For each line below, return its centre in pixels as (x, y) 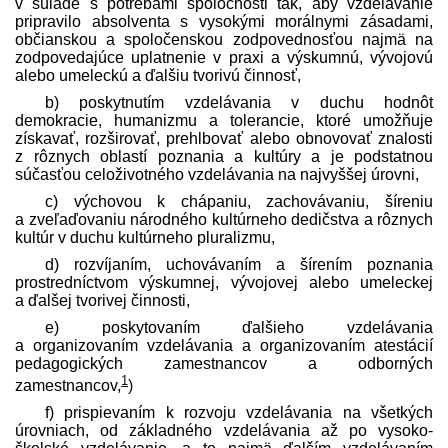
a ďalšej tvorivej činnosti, (102, 300)
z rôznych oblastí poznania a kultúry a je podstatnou (224, 156)
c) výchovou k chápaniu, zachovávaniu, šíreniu (239, 201)
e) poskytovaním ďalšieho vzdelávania (239, 327)
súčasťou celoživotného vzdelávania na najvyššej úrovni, (217, 174)
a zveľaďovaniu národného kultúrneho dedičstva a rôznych (224, 219)
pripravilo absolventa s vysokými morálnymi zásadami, (224, 21)
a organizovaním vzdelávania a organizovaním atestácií (224, 345)
